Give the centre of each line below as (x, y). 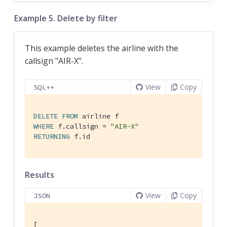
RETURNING (52, 136)
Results (40, 175)
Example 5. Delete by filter (66, 18)
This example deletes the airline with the (102, 48)
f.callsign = (82, 126)
